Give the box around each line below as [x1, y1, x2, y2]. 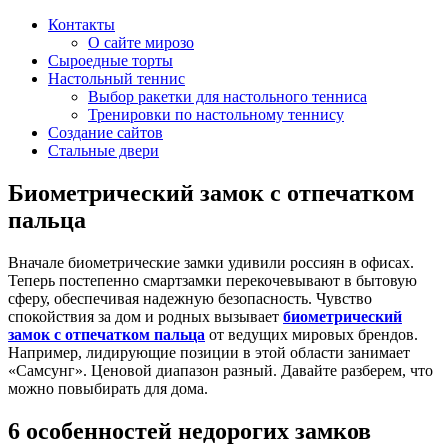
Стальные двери [48, 142, 159, 159]
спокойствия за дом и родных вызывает [8, 307, 283, 325]
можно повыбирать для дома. [8, 379, 208, 397]
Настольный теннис [48, 70, 185, 87]
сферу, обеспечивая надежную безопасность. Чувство [8, 289, 372, 307]
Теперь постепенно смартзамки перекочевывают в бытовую [8, 271, 417, 289]
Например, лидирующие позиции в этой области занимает [8, 343, 410, 361]
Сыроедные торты [48, 52, 173, 69]
